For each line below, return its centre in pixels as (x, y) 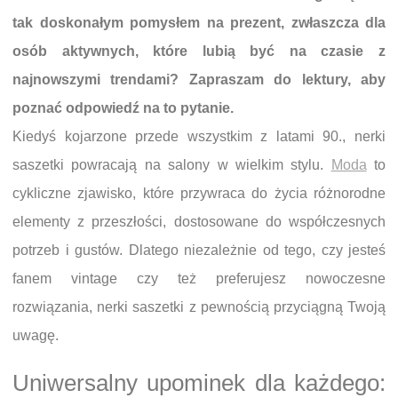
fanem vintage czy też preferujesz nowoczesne (199, 279)
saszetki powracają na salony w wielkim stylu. (172, 165)
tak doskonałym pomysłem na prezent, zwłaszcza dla (199, 23)
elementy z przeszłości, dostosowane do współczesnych (199, 222)
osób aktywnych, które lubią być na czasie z (199, 51)
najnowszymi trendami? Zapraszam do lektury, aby (199, 80)
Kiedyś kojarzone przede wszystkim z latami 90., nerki (199, 136)
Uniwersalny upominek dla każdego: (199, 383)
